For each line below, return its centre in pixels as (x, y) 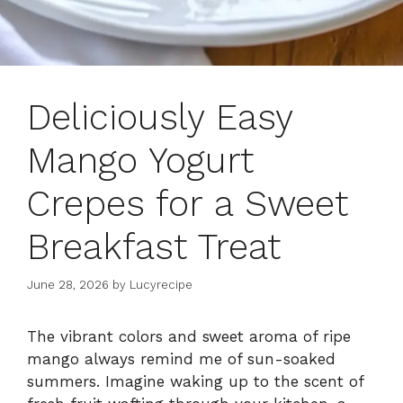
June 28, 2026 (68, 285)
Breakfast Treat (154, 246)
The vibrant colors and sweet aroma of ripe (189, 337)
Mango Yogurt (140, 160)
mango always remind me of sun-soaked (181, 359)
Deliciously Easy (160, 117)
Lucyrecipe (161, 285)
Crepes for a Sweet (188, 203)
